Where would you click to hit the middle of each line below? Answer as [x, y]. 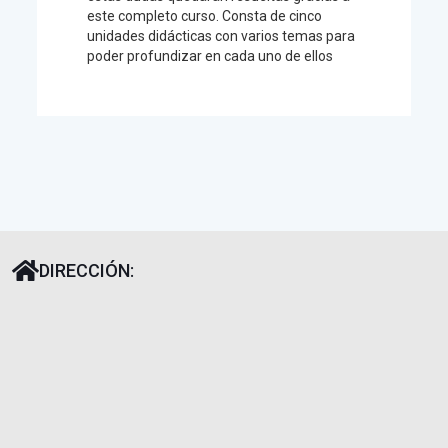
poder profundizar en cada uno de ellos [209, 55]
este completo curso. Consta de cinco [204, 15]
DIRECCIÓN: [86, 270]
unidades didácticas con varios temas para [220, 35]
